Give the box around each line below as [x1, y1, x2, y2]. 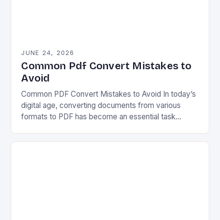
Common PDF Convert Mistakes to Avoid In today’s [21, 89, 196, 99]
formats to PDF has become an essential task [21, 111, 176, 121]
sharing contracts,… [21, 134, 88, 144]
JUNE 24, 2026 [21, 49, 75, 56]
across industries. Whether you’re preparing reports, [21, 123, 198, 133]
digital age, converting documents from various [21, 100, 181, 110]
